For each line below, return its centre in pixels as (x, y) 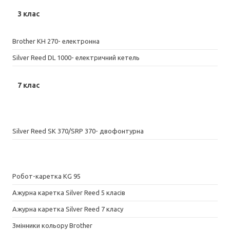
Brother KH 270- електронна (56, 41)
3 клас (28, 14)
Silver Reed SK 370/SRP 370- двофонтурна (78, 131)
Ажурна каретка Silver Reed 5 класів (69, 192)
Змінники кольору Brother (52, 225)
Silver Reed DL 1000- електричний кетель (76, 57)
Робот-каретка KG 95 (46, 176)
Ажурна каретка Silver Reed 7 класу (68, 209)
